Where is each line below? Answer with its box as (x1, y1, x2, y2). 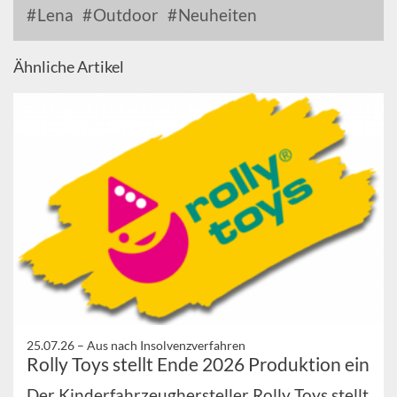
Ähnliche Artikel (13, 57, 124, 77)
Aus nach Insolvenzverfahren (87, 337, 245, 353)
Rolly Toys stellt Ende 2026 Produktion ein (27, 352, 370, 375)
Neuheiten (175, 4, 257, 26)
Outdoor (90, 4, 159, 26)
